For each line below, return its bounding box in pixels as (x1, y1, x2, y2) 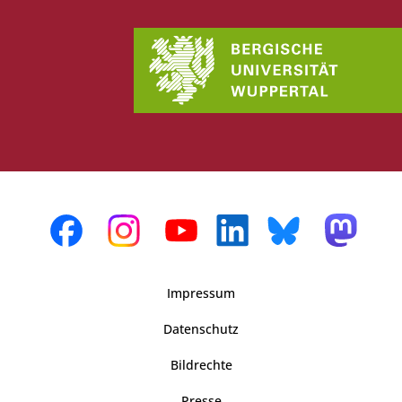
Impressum (167, 284, 235, 301)
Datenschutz (163, 319, 239, 337)
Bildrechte (170, 355, 232, 373)
